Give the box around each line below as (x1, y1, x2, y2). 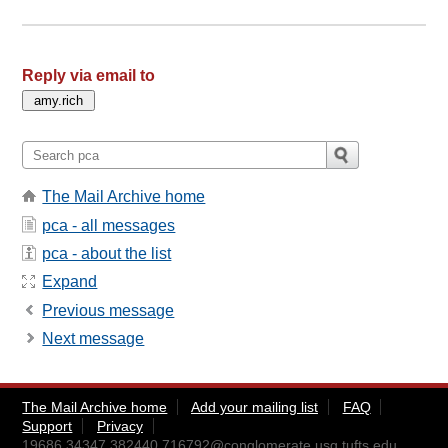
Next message (42, 330, 145, 348)
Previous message (42, 301, 175, 319)
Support (22, 418, 73, 435)
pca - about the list (42, 245, 172, 262)
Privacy (96, 418, 143, 435)
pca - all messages (42, 216, 176, 234)
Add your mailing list (190, 399, 318, 416)
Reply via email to (22, 67, 156, 85)
